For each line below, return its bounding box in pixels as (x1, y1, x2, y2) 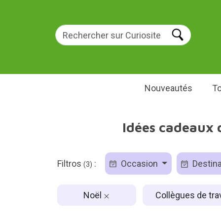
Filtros (57, 158, 83, 169)
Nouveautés (144, 83, 192, 93)
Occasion (118, 158, 160, 169)
